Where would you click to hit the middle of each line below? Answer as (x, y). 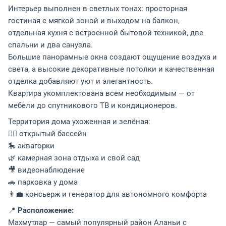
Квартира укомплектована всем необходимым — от (101, 93)
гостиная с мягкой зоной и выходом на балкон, (94, 20)
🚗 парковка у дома (43, 182)
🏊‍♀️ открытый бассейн (47, 133)
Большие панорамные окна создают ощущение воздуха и (112, 57)
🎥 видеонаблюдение (46, 170)
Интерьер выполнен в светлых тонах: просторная (98, 8)
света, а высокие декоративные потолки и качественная (111, 69)
